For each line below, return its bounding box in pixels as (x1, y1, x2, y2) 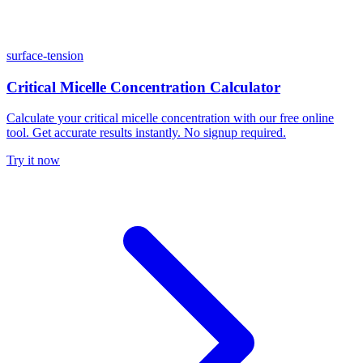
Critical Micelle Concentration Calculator (6, 78, 280, 96)
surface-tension (6, 48, 83, 62)
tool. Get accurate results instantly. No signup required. (6, 126, 286, 140)
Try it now (6, 153, 60, 168)
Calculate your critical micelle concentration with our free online (6, 111, 334, 126)
